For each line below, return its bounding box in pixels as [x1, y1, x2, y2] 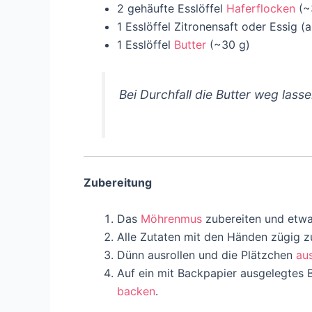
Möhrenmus [141, 211, 202, 226]
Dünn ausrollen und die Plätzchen [117, 247, 296, 262]
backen [117, 283, 155, 298]
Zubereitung [84, 175, 152, 189]
